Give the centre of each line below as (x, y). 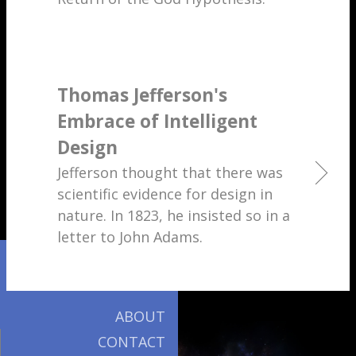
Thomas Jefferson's (142, 95)
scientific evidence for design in (165, 193)
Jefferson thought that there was (170, 172)
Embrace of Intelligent (157, 122)
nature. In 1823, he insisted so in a (174, 215)
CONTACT (132, 342)
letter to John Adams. (130, 236)
